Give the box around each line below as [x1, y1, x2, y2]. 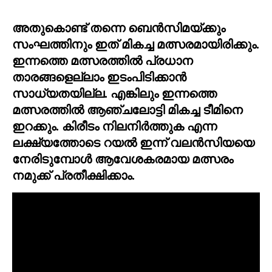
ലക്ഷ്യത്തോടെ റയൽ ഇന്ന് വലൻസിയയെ [12, 135, 254, 149]
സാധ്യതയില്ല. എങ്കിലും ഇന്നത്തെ [12, 86, 217, 100]
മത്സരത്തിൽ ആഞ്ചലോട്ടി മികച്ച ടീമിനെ [12, 103, 243, 117]
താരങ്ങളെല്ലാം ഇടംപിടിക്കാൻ [12, 70, 186, 84]
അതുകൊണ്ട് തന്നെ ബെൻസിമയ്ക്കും [12, 21, 225, 35]
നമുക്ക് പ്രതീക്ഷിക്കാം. [12, 168, 135, 182]
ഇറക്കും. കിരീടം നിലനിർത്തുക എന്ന [12, 119, 217, 133]
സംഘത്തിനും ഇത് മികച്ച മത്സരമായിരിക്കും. [12, 37, 259, 51]
